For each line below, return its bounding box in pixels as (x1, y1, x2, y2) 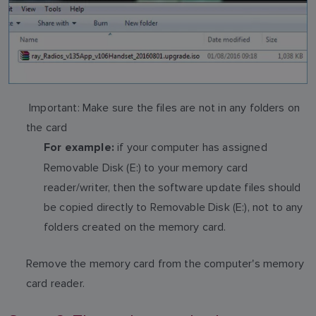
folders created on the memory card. (44, 219, 226, 233)
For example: (44, 140, 114, 154)
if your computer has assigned (114, 140, 267, 154)
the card (26, 120, 68, 134)
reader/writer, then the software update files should (44, 180, 301, 194)
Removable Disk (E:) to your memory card (44, 160, 248, 174)
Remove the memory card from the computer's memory (26, 256, 304, 270)
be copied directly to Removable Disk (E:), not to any (44, 200, 303, 214)
